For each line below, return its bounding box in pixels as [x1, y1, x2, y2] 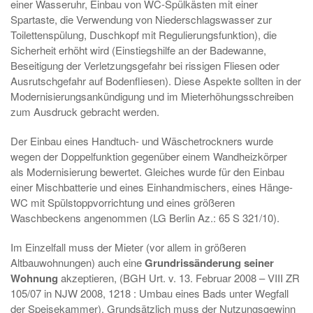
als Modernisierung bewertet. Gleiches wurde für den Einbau [10, 164, 284, 179]
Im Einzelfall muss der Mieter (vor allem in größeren [10, 240, 246, 254]
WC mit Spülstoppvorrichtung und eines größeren [10, 195, 235, 210]
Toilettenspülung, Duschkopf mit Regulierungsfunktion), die [10, 27, 277, 42]
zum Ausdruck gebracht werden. [10, 104, 159, 119]
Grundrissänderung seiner [145, 255, 274, 270]
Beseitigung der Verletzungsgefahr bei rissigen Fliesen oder [10, 58, 279, 73]
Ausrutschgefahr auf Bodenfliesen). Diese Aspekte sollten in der [10, 73, 301, 88]
